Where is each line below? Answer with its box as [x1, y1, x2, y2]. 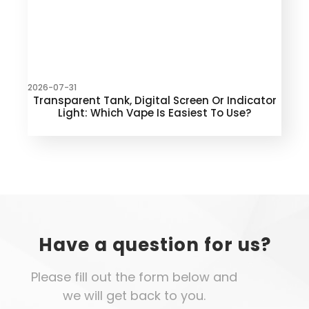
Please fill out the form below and [30, 268, 237, 286]
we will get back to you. [62, 287, 206, 305]
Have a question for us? [38, 232, 271, 258]
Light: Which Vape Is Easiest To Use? [58, 106, 251, 121]
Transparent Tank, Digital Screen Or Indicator [32, 93, 277, 108]
